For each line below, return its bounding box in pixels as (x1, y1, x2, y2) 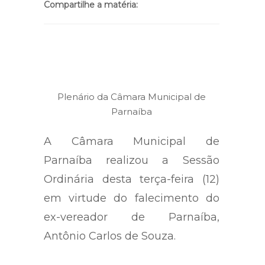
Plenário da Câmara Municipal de (57, 91, 206, 102)
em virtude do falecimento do (44, 192, 219, 205)
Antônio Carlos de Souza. (44, 230, 176, 243)
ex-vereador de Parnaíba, (44, 211, 219, 224)
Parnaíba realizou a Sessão (44, 154, 219, 167)
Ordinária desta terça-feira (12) (44, 173, 219, 186)
